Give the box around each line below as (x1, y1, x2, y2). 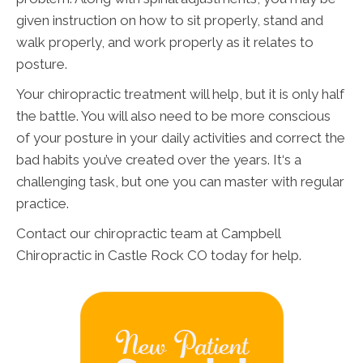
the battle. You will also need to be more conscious (16, 108, 331, 125)
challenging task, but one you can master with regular (16, 173, 344, 190)
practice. (16, 195, 69, 212)
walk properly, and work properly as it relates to (16, 34, 314, 51)
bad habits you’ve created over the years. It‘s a (16, 152, 301, 169)
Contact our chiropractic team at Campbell (16, 225, 280, 242)
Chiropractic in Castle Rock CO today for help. (16, 247, 301, 264)
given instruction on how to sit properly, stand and (16, 12, 323, 29)
